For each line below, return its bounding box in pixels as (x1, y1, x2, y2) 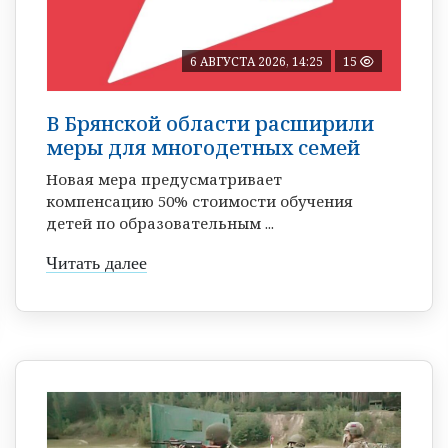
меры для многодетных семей (46, 133, 360, 161)
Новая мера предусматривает (46, 168, 282, 189)
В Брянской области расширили (46, 109, 374, 137)
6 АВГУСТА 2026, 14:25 (190, 52, 323, 70)
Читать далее (46, 252, 147, 273)
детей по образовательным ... (46, 212, 274, 233)
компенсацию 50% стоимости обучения (46, 190, 353, 211)
